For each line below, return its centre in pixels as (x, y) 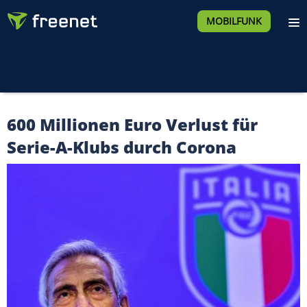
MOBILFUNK (234, 21)
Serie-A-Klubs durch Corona (122, 147)
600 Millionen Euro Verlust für (132, 124)
